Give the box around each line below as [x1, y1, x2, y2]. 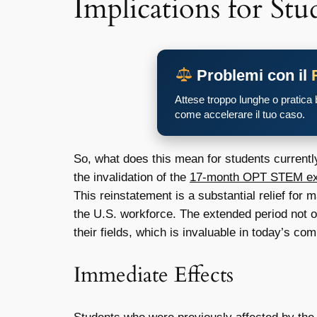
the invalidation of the [74, 171, 190, 185]
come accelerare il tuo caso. [175, 108, 305, 121]
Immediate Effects [74, 260, 234, 289]
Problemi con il [192, 67, 312, 85]
